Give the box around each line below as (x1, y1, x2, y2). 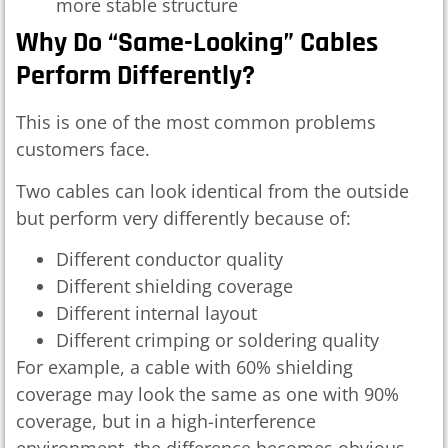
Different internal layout (56, 301, 257, 326)
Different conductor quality (56, 247, 283, 272)
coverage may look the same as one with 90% (16, 382, 399, 407)
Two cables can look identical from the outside (16, 178, 409, 203)
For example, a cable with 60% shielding (16, 355, 353, 380)
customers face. (16, 137, 150, 162)
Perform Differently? (16, 58, 255, 95)
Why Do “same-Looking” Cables (16, 25, 378, 62)
